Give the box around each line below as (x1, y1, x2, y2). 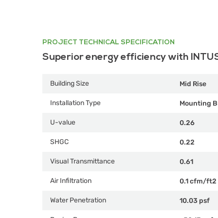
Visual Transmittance (50, 157, 115, 165)
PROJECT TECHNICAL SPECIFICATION (42, 38, 175, 46)
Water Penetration (50, 196, 106, 204)
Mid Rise (180, 79, 206, 88)
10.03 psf (180, 196, 210, 205)
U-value (50, 118, 75, 127)
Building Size (50, 79, 89, 88)
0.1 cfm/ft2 (180, 177, 217, 185)
